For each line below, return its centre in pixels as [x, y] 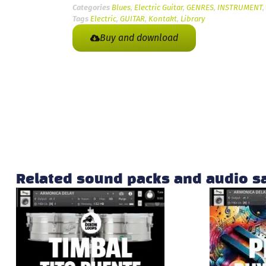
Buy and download [139, 37]
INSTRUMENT [240, 7]
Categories [91, 7]
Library [193, 18]
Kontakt [163, 18]
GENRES [200, 7]
